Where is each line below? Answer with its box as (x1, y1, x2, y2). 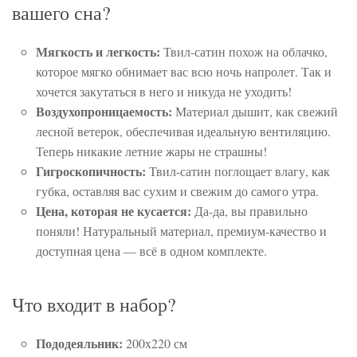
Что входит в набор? (12, 292, 176, 318)
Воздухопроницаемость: (36, 102, 172, 121)
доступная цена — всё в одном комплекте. (36, 242, 267, 260)
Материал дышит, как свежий (172, 103, 338, 120)
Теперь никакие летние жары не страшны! (36, 143, 267, 160)
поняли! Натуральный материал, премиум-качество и (36, 222, 327, 240)
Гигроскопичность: (36, 162, 146, 181)
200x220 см (123, 335, 187, 352)
